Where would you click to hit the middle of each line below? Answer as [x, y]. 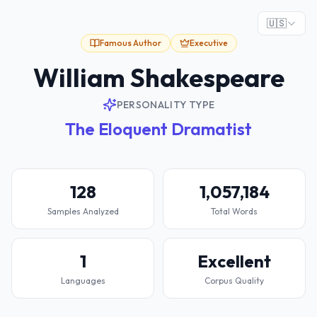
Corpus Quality [234, 281]
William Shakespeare [158, 77]
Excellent [234, 261]
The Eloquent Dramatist [158, 129]
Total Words [234, 211]
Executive [208, 43]
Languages [83, 281]
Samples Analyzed [83, 211]
